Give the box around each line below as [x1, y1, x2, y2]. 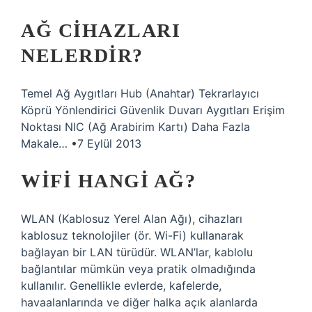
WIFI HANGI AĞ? [21, 170, 196, 192]
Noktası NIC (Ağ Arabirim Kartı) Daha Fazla [21, 120, 250, 134]
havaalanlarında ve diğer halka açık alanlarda [21, 295, 258, 309]
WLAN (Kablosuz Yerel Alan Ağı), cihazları [21, 212, 242, 226]
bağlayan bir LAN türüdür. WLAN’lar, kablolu [21, 245, 253, 259]
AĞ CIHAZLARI [21, 19, 180, 41]
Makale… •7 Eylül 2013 [21, 136, 141, 150]
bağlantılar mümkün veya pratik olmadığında [21, 262, 256, 276]
